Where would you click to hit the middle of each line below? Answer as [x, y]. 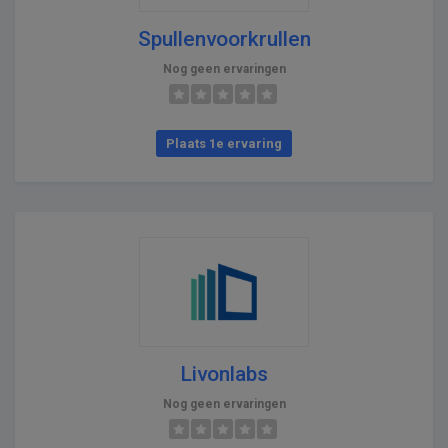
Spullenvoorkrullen [224, 38]
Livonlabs [224, 373]
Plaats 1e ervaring [224, 143]
